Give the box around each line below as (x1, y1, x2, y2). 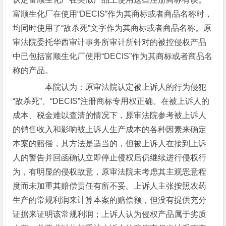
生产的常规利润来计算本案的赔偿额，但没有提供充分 (13, 196, 207, 204)
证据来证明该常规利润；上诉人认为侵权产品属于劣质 (13, 210, 207, 218)
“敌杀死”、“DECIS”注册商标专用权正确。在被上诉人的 (13, 97, 210, 105)
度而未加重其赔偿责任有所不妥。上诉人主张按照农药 (13, 182, 207, 190)
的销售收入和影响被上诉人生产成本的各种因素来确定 (13, 125, 207, 134)
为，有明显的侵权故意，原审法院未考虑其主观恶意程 (13, 167, 207, 176)
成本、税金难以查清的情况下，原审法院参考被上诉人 (13, 111, 207, 120)
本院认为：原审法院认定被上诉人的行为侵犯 (29, 83, 207, 91)
